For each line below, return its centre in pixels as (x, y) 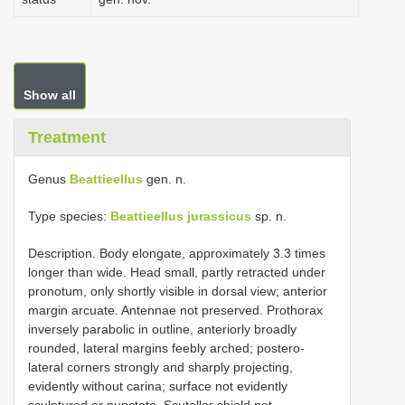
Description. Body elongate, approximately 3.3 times (177, 253)
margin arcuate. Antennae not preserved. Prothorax (175, 310)
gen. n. (165, 179)
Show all (50, 95)
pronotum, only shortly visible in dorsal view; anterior (178, 291)
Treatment (67, 137)
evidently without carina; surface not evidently (158, 386)
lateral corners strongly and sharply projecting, (160, 367)
